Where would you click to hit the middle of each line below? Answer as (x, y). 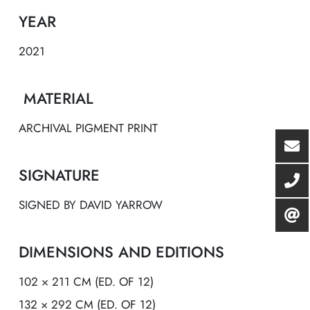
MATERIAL (56, 98)
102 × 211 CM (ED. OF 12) (86, 281)
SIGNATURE (59, 175)
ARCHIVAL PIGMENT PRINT (88, 128)
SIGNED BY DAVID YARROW (91, 204)
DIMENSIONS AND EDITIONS (121, 252)
